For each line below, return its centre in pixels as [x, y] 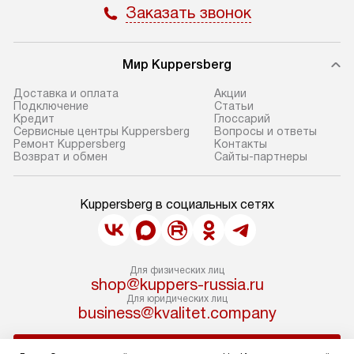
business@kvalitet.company [177, 313]
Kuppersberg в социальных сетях [177, 204]
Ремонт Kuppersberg [70, 144]
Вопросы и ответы [265, 131]
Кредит [34, 119]
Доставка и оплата [66, 93]
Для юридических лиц [177, 299]
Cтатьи [233, 106]
